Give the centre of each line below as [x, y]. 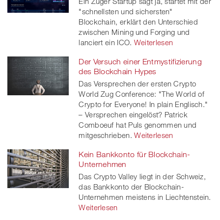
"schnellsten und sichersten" [126, 12]
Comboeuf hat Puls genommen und [138, 125]
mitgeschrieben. [105, 135]
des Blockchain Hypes [118, 71]
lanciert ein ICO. [105, 42]
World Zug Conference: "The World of [141, 94]
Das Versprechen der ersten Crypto [137, 84]
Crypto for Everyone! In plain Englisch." [143, 104]
